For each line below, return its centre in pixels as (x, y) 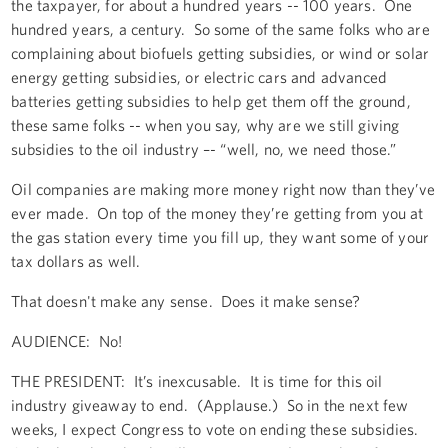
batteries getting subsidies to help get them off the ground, (211, 100)
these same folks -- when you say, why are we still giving (205, 124)
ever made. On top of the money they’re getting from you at (217, 212)
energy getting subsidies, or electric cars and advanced (199, 76)
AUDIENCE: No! (67, 340)
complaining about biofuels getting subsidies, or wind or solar (220, 52)
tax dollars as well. (78, 260)
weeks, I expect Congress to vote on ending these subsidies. (217, 428)
